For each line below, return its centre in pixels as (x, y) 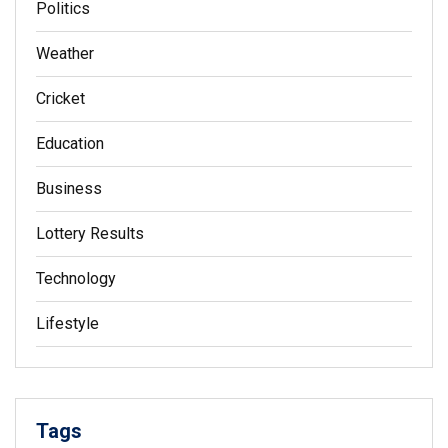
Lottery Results (90, 234)
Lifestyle (67, 324)
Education (70, 144)
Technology (76, 279)
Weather (65, 54)
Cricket (60, 99)
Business (69, 189)
